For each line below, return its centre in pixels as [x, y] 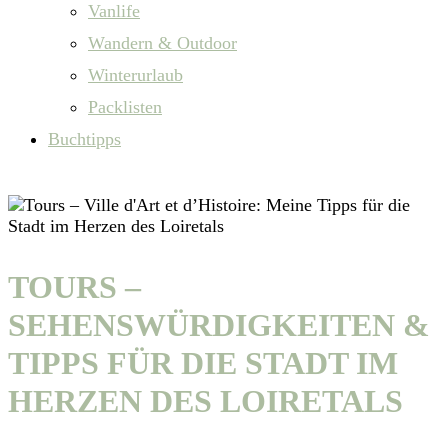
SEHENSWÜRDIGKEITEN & [219, 325]
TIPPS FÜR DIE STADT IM [203, 363]
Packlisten [125, 106]
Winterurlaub [135, 74]
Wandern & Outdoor [162, 42]
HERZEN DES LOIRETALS [205, 401]
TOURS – [74, 287]
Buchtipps [84, 138]
